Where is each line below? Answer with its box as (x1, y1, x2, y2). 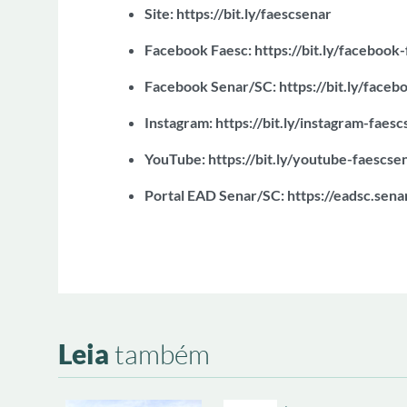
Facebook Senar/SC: (144, 77, 280, 94)
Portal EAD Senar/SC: (144, 186, 288, 203)
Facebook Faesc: (144, 41, 255, 58)
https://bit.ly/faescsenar (176, 5, 333, 22)
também (109, 337, 210, 370)
